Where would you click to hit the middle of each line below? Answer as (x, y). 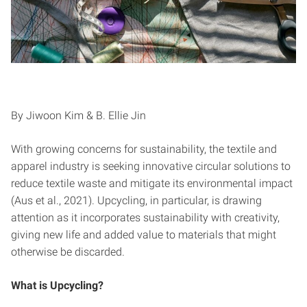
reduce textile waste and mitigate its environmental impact (152, 183)
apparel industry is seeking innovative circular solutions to (151, 166)
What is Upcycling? (57, 285)
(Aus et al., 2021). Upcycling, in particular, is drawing (136, 200)
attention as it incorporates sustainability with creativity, (145, 217)
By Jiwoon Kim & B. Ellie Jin (78, 115)
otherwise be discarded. (68, 251)
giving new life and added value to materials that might (144, 234)
